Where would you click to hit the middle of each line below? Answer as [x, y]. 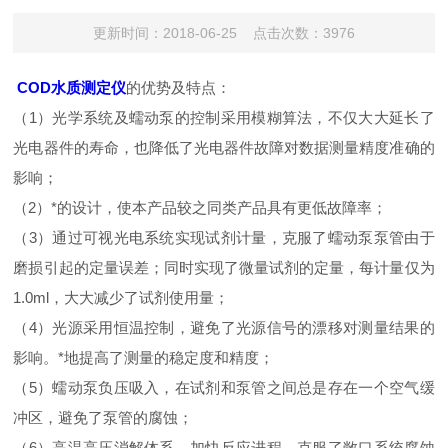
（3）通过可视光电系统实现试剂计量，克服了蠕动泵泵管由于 [224, 237]
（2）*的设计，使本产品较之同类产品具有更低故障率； [200, 207]
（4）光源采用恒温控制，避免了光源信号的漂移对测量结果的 [224, 327]
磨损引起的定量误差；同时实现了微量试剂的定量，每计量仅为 [224, 267]
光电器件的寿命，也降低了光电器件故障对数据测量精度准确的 [224, 147]
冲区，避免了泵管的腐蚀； [103, 417]
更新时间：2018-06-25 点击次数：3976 [223, 33]
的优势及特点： [179, 87]
